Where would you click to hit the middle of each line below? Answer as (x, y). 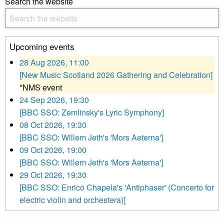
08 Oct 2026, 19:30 (53, 125)
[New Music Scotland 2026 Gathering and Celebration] (116, 75)
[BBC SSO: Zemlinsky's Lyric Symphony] (92, 112)
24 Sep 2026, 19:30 (54, 100)
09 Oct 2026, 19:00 (53, 150)
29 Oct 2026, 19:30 (53, 175)
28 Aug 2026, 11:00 (54, 62)
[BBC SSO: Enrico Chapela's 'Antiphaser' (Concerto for (117, 187)
